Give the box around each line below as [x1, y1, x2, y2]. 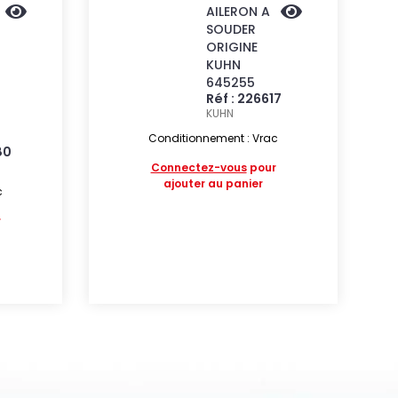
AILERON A [206, 3, 271, 20]
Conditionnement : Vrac [148, 131, 279, 146]
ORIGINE [206, 38, 259, 56]
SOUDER [206, 20, 257, 38]
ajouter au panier [163, 176, 264, 191]
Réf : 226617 [206, 90, 283, 107]
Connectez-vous [150, 160, 247, 175]
